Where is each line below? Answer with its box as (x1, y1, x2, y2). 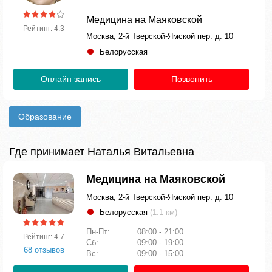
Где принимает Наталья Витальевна (9, 146, 194, 158)
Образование (18, 112, 72, 121)
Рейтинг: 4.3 (23, 24, 64, 33)
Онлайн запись (41, 74, 101, 84)
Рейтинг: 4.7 (23, 232, 64, 241)
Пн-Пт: (86, 227, 112, 236)
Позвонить (171, 74, 212, 84)
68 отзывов (23, 245, 64, 254)
